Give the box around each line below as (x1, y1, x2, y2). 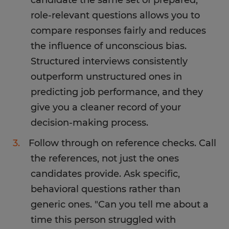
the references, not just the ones (31, 153, 179, 164)
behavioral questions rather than (31, 184, 180, 195)
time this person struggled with (31, 214, 176, 225)
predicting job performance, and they (31, 86, 203, 98)
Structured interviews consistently (31, 56, 188, 67)
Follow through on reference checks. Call (29, 138, 216, 149)
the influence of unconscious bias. (31, 40, 187, 52)
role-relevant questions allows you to (31, 10, 200, 21)
